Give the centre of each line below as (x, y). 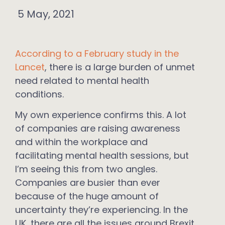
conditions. (39, 94)
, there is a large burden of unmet (120, 67)
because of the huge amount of (87, 196)
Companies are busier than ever (88, 183)
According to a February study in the (97, 53)
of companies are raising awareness (98, 129)
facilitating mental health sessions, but (102, 156)
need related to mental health (82, 81)
